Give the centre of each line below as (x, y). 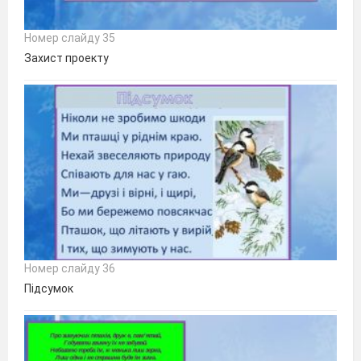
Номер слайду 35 (70, 37)
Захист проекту (66, 58)
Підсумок (49, 288)
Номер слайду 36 (70, 268)
